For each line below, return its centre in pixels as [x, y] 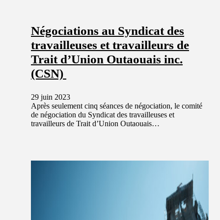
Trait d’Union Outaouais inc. [107, 59]
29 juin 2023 [51, 97]
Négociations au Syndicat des [108, 30]
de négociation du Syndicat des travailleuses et [103, 114]
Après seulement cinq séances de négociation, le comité [117, 106]
